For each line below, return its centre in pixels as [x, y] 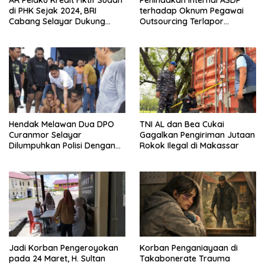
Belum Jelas [163, 42]
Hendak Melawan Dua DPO [62, 124]
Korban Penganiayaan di [189, 248]
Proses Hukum [37, 32]
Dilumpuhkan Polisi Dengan [62, 145]
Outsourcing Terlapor [182, 21]
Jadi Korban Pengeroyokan [64, 248]
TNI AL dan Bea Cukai [182, 124]
